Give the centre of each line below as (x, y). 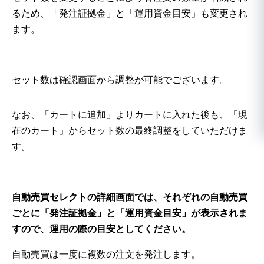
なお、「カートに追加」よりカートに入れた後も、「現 (130, 114)
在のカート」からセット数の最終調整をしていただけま (130, 130)
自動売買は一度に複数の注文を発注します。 (106, 254)
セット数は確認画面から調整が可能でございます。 (120, 80)
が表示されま (219, 213)
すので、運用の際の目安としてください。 (101, 229)
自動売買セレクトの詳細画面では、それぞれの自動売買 (130, 197)
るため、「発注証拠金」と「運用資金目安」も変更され (130, 13)
